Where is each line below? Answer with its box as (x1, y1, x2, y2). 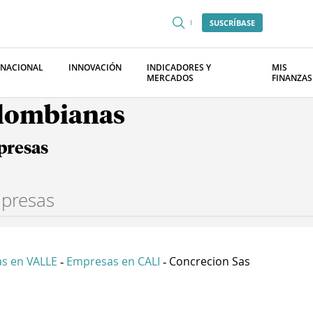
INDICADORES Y (147, 61, 211, 73)
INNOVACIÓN (68, 61, 122, 73)
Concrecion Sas (169, 254, 250, 269)
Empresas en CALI (66, 254, 160, 269)
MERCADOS (147, 72, 194, 84)
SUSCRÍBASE (210, 17, 255, 28)
